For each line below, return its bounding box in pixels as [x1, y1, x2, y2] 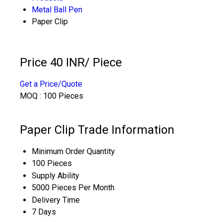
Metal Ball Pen [32, 5, 82, 14]
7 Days [32, 207, 56, 217]
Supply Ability [32, 170, 79, 180]
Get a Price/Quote [20, 79, 82, 89]
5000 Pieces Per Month [32, 182, 114, 192]
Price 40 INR [20, 55, 85, 69]
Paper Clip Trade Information [20, 122, 174, 137]
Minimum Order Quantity [32, 146, 115, 156]
